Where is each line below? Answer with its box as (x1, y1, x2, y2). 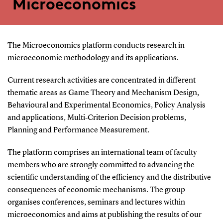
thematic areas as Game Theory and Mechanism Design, (7, 89, 199, 97)
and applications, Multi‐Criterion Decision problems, (7, 113, 186, 122)
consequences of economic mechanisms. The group (7, 186, 185, 194)
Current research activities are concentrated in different (7, 76, 196, 85)
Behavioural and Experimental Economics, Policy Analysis (7, 101, 206, 110)
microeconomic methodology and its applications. (7, 54, 179, 62)
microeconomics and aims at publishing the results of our (7, 211, 202, 219)
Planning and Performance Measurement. (7, 126, 149, 134)
